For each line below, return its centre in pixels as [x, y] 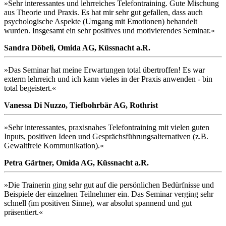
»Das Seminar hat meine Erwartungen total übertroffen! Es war [104, 70]
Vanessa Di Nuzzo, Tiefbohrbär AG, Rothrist [81, 105]
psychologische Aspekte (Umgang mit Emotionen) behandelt [101, 22]
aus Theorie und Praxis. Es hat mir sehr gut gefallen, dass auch [103, 13]
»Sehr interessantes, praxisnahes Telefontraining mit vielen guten [107, 128]
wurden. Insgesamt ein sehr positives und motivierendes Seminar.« [109, 31]
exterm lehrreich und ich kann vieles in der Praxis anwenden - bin [108, 79]
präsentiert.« [23, 212]
